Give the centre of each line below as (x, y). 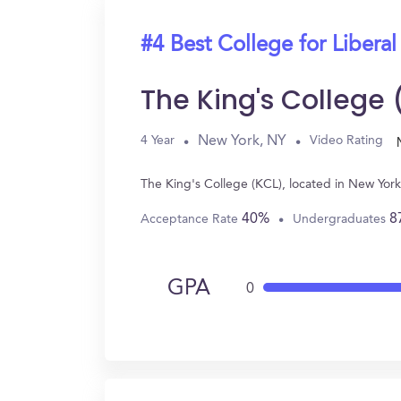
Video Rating (346, 141)
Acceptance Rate (191, 219)
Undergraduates (341, 219)
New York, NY (242, 141)
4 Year (158, 141)
